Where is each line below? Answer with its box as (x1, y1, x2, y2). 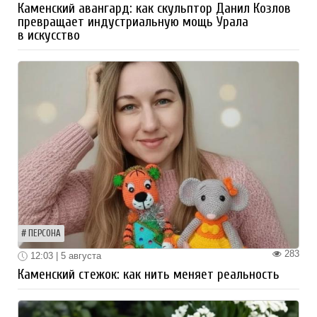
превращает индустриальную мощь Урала (18, 13, 248, 30)
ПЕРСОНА (28, 228, 61, 238)
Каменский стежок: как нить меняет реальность (18, 267, 279, 283)
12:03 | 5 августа (28, 250, 101, 261)
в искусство (18, 27, 80, 43)
